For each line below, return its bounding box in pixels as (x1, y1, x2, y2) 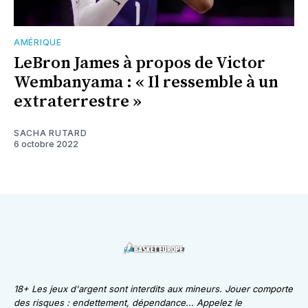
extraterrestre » (14, 91, 142, 113)
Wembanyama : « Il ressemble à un (14, 72, 278, 93)
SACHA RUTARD (14, 128, 87, 139)
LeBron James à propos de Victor (14, 53, 265, 74)
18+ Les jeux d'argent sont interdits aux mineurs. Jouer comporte (14, 283, 293, 295)
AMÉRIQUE (14, 37, 62, 48)
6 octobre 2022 (14, 139, 78, 150)
